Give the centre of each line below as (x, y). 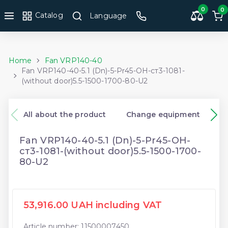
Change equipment (163, 115)
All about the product (65, 115)
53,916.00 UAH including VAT (93, 205)
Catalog (48, 16)
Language (108, 16)
